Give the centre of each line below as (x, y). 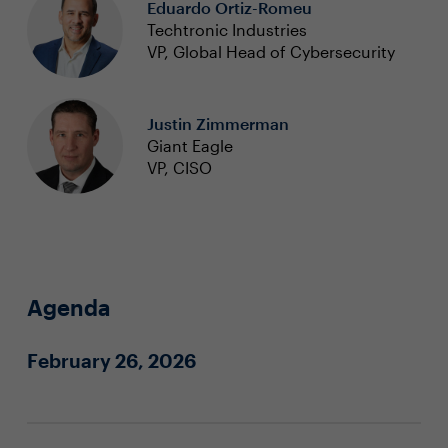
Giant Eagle (189, 145)
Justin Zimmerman (217, 123)
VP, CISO (179, 167)
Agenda (68, 307)
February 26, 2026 (111, 360)
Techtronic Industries (226, 29)
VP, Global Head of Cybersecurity (270, 51)
